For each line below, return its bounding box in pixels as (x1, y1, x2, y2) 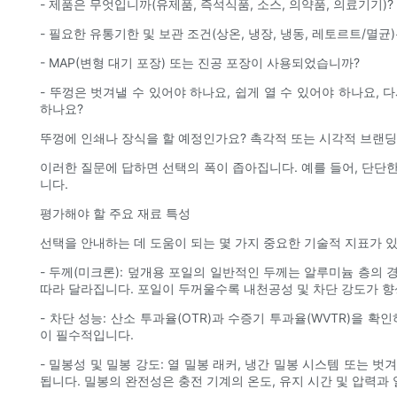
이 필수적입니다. (40, 327, 134, 343)
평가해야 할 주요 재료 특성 (40, 206, 191, 222)
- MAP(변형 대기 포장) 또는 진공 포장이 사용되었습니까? (40, 55, 360, 71)
